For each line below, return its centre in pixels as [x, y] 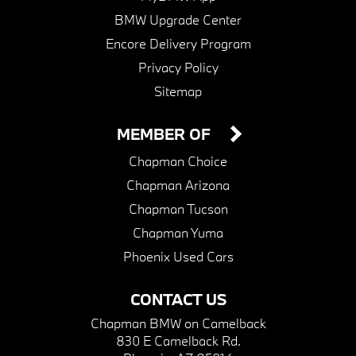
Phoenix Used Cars [178, 257]
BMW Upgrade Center [178, 20]
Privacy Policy [178, 68]
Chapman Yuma [178, 233]
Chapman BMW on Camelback [178, 323]
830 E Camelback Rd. [178, 341]
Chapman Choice [178, 161]
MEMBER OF [166, 134]
